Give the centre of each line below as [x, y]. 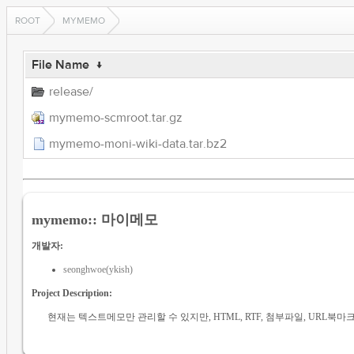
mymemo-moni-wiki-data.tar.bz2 [137, 144]
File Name [60, 65]
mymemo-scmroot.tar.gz [115, 118]
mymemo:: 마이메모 [94, 219]
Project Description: [72, 293]
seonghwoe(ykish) [98, 269]
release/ [71, 92]
